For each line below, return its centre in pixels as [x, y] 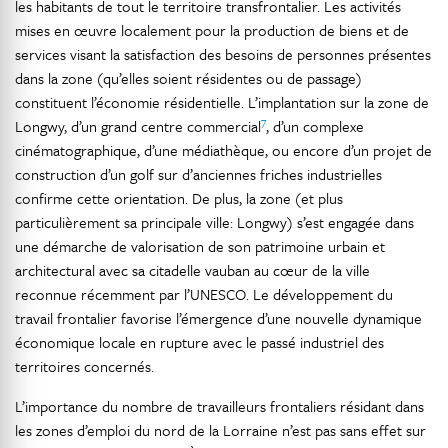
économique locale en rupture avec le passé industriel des [199, 342]
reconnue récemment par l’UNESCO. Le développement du [204, 294]
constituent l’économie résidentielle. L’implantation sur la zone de [222, 102]
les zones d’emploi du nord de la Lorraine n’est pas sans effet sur [220, 430]
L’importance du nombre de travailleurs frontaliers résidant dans [219, 406]
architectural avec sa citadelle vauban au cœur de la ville [192, 270]
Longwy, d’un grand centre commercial [138, 126]
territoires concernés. [84, 366]
